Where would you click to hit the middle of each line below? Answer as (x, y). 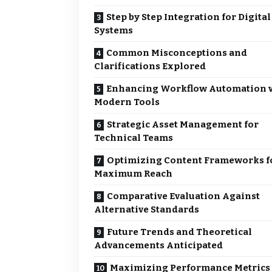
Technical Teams (134, 138)
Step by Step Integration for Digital (189, 17)
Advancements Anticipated (158, 246)
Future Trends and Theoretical (179, 232)
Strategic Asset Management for (183, 125)
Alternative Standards (147, 210)
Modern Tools (127, 102)
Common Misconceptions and (177, 53)
